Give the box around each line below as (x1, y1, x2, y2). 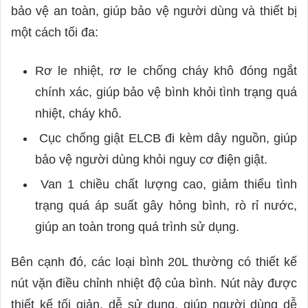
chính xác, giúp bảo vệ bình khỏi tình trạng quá (35, 85, 297, 99)
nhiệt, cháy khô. (35, 106, 122, 120)
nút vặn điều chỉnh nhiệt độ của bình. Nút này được (11, 276, 297, 290)
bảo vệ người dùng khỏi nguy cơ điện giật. (35, 152, 267, 166)
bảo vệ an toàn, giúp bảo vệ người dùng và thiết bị (11, 3, 297, 18)
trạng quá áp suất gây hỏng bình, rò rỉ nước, (35, 198, 297, 212)
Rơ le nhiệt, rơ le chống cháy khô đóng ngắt (35, 63, 297, 78)
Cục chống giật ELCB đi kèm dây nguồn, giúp (35, 131, 297, 145)
